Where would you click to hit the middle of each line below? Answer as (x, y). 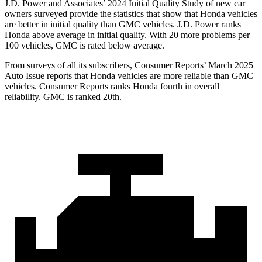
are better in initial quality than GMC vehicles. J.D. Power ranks (123, 25)
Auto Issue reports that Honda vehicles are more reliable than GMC (129, 76)
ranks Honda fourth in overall (164, 87)
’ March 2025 (228, 65)
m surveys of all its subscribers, (76, 65)
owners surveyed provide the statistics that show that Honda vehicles (131, 14)
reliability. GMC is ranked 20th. (63, 97)
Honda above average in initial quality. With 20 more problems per (127, 35)
